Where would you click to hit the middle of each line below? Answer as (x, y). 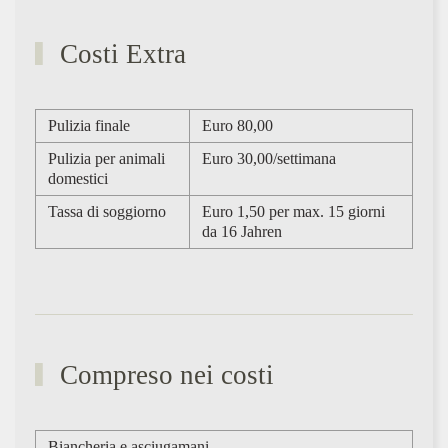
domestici (78, 178)
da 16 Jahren (242, 231)
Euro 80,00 (237, 125)
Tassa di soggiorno (107, 211)
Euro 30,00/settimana (269, 158)
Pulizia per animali (106, 158)
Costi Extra (120, 53)
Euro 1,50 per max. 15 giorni (293, 211)
